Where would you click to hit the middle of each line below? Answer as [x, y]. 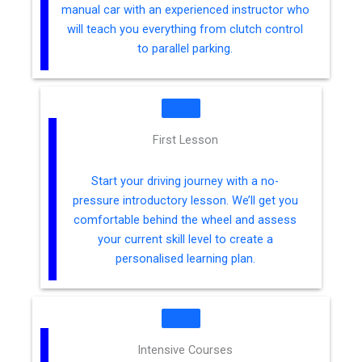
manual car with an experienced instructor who [185, 10]
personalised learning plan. [185, 259]
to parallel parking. [185, 49]
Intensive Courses [185, 350]
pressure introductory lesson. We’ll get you [185, 201]
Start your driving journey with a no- [185, 181]
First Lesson [185, 140]
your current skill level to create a [185, 240]
